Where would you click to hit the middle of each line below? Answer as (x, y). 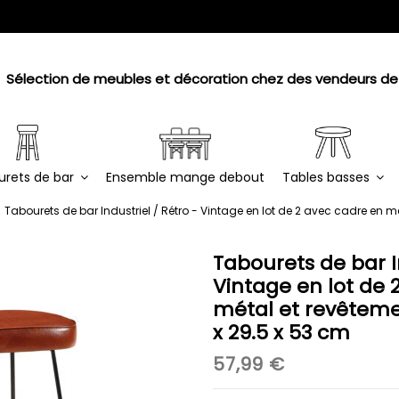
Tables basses (328, 177)
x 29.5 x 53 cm (281, 332)
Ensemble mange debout (185, 177)
